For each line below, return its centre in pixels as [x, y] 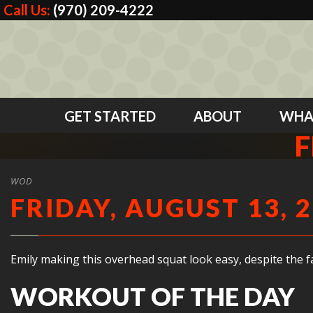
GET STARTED [110, 116]
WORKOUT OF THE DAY [153, 296]
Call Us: [28, 10]
